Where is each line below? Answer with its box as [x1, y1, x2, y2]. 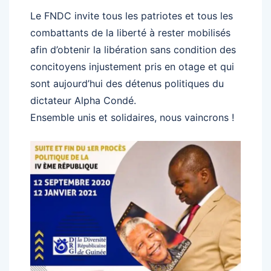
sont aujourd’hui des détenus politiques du [30, 77, 224, 90]
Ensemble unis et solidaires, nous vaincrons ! [30, 111, 234, 123]
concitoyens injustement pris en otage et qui [30, 60, 234, 73]
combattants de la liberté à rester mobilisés [30, 27, 230, 39]
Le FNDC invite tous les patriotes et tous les [30, 10, 233, 22]
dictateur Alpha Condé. [30, 94, 136, 106]
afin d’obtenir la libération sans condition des [30, 44, 236, 56]
